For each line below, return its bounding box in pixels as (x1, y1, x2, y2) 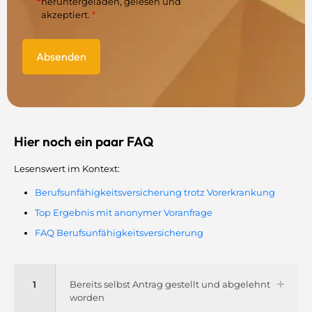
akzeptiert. (40, 8, 92, 20)
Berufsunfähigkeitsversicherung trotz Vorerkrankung (35, 186, 275, 198)
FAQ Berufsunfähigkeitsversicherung (35, 226, 203, 238)
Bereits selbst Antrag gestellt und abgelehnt (70, 278, 270, 290)
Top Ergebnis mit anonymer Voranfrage (35, 206, 212, 218)
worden (70, 291, 104, 303)
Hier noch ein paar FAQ (14, 132, 154, 150)
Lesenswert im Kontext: (14, 162, 120, 174)
